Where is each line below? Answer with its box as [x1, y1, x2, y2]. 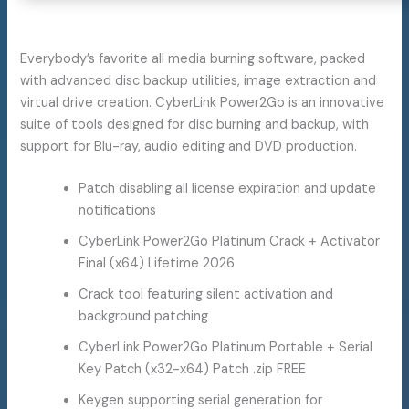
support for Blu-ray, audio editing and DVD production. [20, 138, 358, 156]
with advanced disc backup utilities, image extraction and [20, 72, 377, 90]
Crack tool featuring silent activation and [79, 286, 334, 304]
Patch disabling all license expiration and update [79, 180, 377, 198]
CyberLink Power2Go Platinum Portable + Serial [79, 339, 373, 357]
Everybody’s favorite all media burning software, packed [20, 50, 366, 68]
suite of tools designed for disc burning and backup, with [20, 116, 370, 134]
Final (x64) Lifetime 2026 [79, 255, 236, 273]
